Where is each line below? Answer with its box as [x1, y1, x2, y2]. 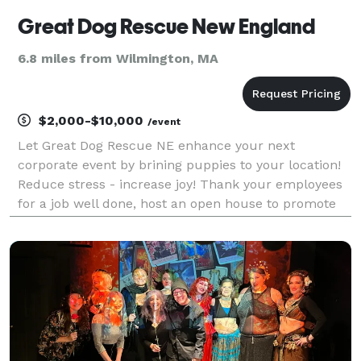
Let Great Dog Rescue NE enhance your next [18, 137, 295, 153]
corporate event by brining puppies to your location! [18, 156, 341, 172]
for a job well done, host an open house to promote [18, 195, 336, 211]
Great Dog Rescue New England [18, 14, 315, 39]
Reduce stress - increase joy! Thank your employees [18, 176, 342, 192]
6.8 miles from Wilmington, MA [18, 50, 218, 66]
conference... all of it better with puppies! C [18, 234, 285, 250]
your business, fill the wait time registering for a [18, 214, 317, 230]
